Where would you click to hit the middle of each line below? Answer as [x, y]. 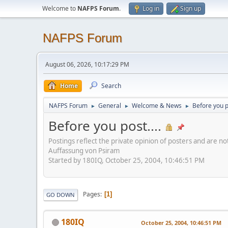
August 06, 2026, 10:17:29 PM [87, 64]
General [110, 106]
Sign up [191, 8]
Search [111, 86]
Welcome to [60, 8]
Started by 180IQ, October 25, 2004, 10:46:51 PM [126, 160]
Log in [151, 8]
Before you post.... [105, 126]
